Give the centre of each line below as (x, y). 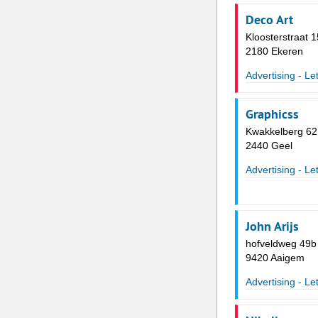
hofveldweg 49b (281, 244)
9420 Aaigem (275, 258)
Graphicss (272, 114)
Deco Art (269, 20)
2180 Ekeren (274, 51)
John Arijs (272, 226)
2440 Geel (269, 146)
